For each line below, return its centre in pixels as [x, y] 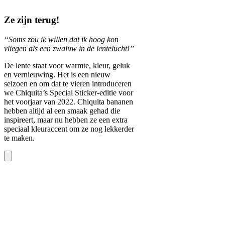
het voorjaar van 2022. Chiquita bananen [69, 102]
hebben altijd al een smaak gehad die [62, 111]
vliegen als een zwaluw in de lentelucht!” [69, 49]
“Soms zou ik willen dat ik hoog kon [61, 40]
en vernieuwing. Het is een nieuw [57, 75]
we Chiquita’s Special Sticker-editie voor [69, 93]
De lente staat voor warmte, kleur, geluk [67, 66]
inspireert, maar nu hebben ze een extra [66, 120]
